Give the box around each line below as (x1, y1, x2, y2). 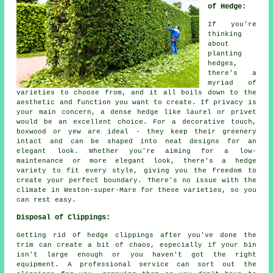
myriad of (208, 79, 257, 87)
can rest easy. (16, 196, 77, 204)
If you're (208, 21, 257, 29)
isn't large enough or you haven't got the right (16, 251, 257, 259)
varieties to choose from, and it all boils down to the (16, 89, 257, 97)
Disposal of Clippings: (16, 213, 111, 222)
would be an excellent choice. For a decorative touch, (16, 118, 257, 126)
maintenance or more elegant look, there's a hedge (16, 157, 257, 165)
